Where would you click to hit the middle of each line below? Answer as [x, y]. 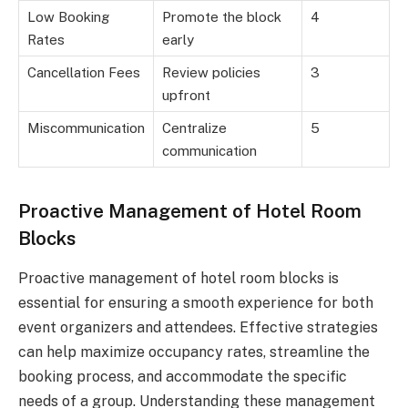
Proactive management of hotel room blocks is [178, 279]
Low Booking [68, 16]
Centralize [194, 127]
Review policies [211, 72]
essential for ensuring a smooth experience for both [196, 303]
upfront [186, 95]
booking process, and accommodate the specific [183, 377]
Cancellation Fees [84, 72]
